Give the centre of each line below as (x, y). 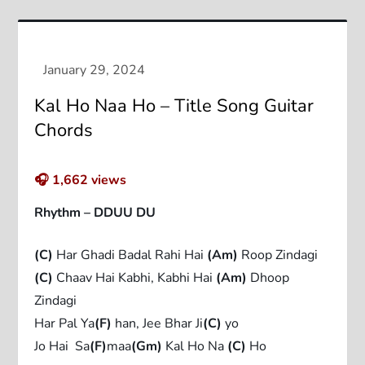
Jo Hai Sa (62, 346)
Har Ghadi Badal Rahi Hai (130, 255)
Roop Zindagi (278, 255)
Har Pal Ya (65, 323)
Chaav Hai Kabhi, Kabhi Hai (135, 277)
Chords (64, 130)
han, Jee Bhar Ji (158, 323)
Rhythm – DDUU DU (95, 212)
